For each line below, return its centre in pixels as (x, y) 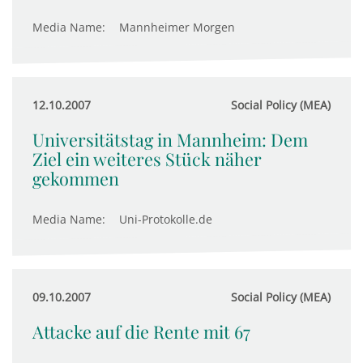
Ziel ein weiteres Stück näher (147, 159)
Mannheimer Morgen (177, 27)
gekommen (76, 178)
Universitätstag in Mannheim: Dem (170, 139)
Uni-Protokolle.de (166, 219)
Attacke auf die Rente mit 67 (141, 331)
